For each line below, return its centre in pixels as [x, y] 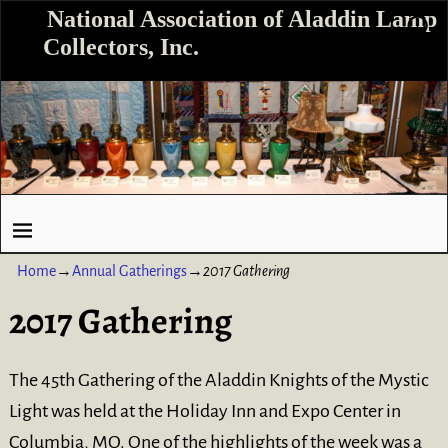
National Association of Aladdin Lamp [241, 19]
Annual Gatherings [130, 271]
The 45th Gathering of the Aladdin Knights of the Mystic [218, 380]
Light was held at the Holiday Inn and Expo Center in [204, 411]
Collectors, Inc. [121, 47]
